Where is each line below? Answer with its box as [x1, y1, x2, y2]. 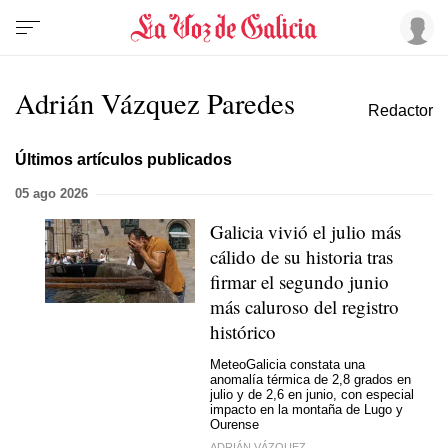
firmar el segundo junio [210, 269, 389, 294]
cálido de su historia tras [210, 244, 393, 269]
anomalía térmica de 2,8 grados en [210, 371, 411, 387]
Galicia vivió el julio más [210, 219, 401, 244]
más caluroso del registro [210, 294, 399, 319]
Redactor [368, 101, 433, 119]
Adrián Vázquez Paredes [15, 84, 295, 122]
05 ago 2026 [15, 186, 88, 201]
